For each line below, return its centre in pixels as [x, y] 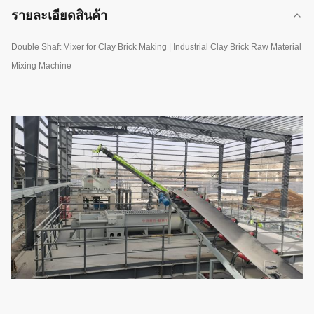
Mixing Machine [41, 66]
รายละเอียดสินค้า [59, 15]
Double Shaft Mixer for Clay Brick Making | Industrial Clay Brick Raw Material [156, 47]
